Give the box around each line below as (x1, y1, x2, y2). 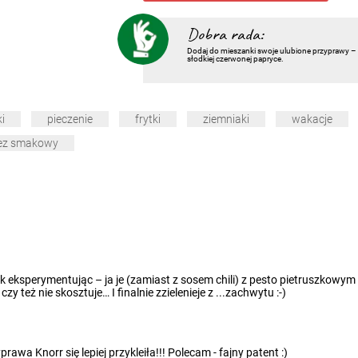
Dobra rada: (186, 26, 263, 44)
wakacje (292, 113, 332, 126)
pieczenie (47, 113, 93, 126)
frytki (135, 113, 161, 126)
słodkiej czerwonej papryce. (186, 54, 284, 64)
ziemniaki (203, 113, 249, 126)
